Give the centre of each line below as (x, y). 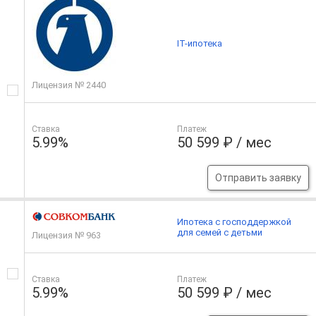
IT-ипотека (200, 43)
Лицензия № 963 (66, 236)
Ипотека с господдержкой (235, 221)
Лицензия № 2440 (69, 85)
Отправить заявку (258, 178)
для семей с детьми (220, 232)
